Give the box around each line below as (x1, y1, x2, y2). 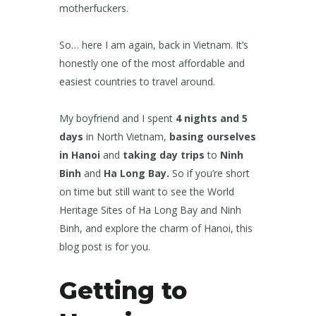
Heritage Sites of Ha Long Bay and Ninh (59, 203, 241, 217)
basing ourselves (169, 130, 256, 143)
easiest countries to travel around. (59, 75, 215, 88)
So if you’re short (172, 166, 250, 180)
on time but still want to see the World (59, 185, 234, 198)
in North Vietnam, (83, 130, 169, 143)
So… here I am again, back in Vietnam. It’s (59, 38, 248, 51)
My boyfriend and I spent (59, 111, 176, 125)
